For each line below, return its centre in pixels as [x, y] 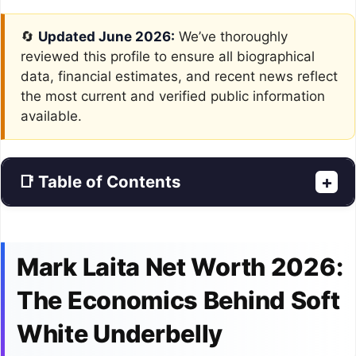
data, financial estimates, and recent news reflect [179, 76]
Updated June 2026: [106, 36]
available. [51, 116]
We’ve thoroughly [231, 36]
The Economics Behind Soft [178, 300]
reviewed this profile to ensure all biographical [168, 56]
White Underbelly [120, 333]
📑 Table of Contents [99, 181]
